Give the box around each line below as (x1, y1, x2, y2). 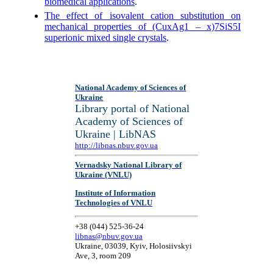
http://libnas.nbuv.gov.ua (75, 141, 158, 150)
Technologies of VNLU (75, 197, 153, 207)
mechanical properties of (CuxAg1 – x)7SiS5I (44, 21, 241, 32)
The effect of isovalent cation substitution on (44, 10, 241, 21)
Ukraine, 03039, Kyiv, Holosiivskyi (75, 241, 193, 250)
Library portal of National (75, 102, 190, 115)
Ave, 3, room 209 (75, 250, 132, 260)
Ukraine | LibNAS (75, 128, 157, 140)
